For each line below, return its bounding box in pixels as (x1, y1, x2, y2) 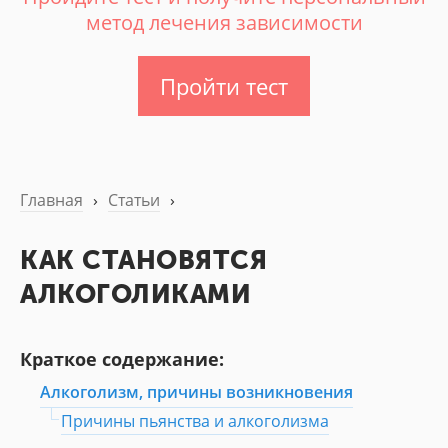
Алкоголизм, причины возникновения (40, 381, 353, 404)
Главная (20, 189, 83, 212)
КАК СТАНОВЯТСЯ (20, 245, 267, 276)
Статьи (108, 189, 160, 212)
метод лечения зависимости (85, 9, 363, 37)
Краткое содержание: (20, 347, 224, 372)
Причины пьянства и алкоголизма (61, 410, 329, 433)
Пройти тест (160, 71, 288, 102)
